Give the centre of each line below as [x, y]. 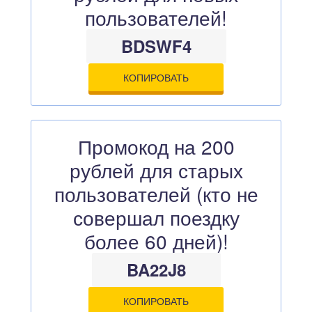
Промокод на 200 [156, 146]
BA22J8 [156, 270]
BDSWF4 [156, 46]
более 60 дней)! [156, 241]
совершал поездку [156, 217]
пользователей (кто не [156, 194]
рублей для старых [156, 170]
